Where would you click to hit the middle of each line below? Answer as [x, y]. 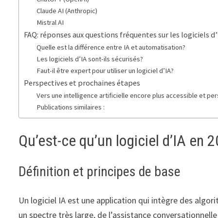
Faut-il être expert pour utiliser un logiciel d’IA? [105, 71]
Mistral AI [50, 23]
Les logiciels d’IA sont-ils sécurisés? [90, 59]
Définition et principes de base [100, 171]
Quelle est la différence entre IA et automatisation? [111, 47]
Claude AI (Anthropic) [67, 11]
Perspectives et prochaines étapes [82, 83]
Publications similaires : [71, 107]
